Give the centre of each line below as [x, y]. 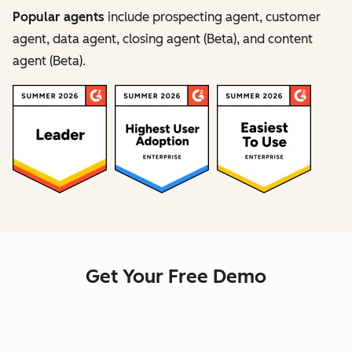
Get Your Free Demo [176, 276]
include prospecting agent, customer [213, 17]
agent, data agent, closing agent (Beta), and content [163, 39]
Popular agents [59, 17]
